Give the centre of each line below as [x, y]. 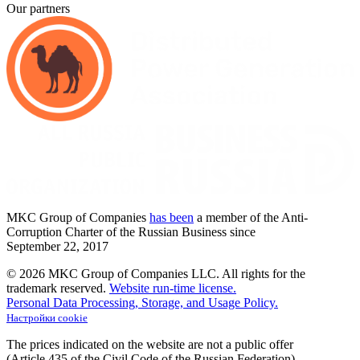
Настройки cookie [47, 318]
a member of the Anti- [251, 217]
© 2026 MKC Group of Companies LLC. [113, 273]
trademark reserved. [56, 288]
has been [172, 217]
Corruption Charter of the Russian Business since [131, 231]
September [33, 246]
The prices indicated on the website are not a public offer [150, 344]
